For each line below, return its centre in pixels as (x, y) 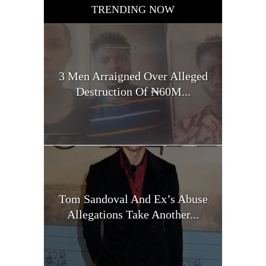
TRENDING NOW (133, 9)
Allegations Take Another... (133, 214)
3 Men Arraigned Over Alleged (133, 76)
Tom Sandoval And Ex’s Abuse (133, 199)
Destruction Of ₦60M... (133, 92)
